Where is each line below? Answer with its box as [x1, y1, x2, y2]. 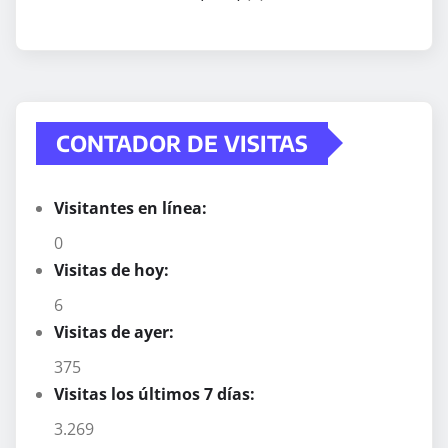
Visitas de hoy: [54, 258, 173, 281]
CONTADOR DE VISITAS [56, 128, 308, 157]
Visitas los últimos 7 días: [54, 382, 259, 405]
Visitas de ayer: [54, 320, 178, 343]
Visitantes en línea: [54, 196, 211, 219]
